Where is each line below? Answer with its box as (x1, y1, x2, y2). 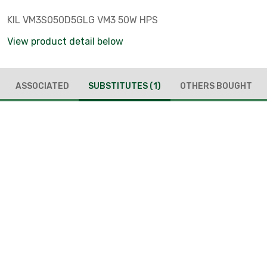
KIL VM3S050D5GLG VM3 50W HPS (7, 14, 158, 26)
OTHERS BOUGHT (179, 80, 252, 91)
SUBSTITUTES (88, 80, 150, 91)
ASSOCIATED (15, 80, 69, 91)
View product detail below (7, 36, 123, 47)
